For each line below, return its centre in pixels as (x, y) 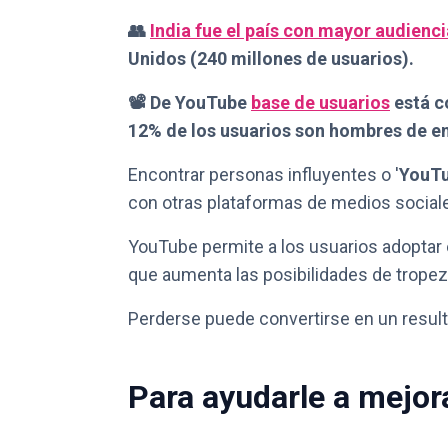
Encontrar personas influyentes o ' (263, 174)
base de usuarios (320, 102)
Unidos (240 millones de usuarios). (271, 58)
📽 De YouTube (189, 102)
